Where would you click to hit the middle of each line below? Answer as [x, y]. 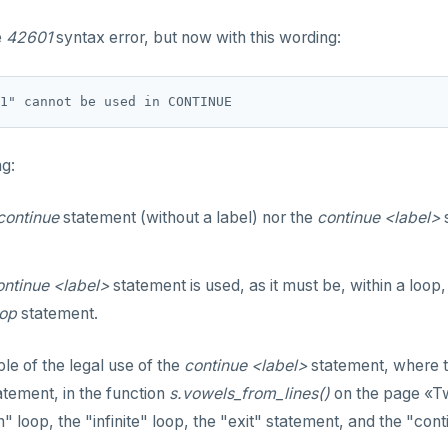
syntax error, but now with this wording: [196, 37]
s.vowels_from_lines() [249, 393]
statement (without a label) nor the [188, 217]
